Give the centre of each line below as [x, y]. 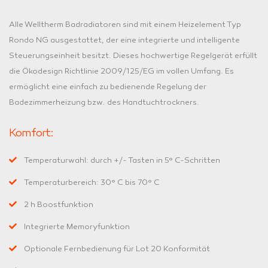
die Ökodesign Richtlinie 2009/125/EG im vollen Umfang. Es [121, 71]
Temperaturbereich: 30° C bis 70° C [92, 182]
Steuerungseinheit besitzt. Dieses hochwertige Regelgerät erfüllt [133, 55]
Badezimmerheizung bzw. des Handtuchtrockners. [104, 102]
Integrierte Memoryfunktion [77, 226]
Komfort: [31, 133]
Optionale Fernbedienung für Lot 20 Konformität [117, 249]
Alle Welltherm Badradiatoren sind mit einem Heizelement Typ [125, 24]
